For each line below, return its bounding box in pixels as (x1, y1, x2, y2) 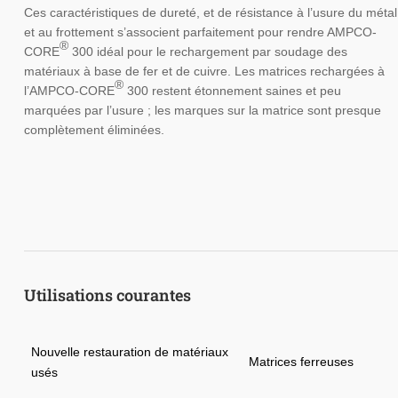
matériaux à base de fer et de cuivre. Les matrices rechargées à (23, 64, 385, 79)
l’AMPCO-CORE (23, 84, 115, 99)
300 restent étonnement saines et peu (123, 84, 341, 99)
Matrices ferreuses (248, 354, 354, 370)
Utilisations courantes (23, 284, 191, 306)
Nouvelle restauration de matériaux (30, 345, 228, 360)
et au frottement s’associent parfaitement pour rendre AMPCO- (23, 25, 377, 40)
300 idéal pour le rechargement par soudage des (68, 44, 347, 60)
